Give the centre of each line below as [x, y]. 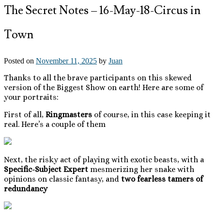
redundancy [26, 188]
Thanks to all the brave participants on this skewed [98, 77]
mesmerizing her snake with [141, 169]
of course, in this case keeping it [151, 114]
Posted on [20, 61]
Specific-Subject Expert [46, 169]
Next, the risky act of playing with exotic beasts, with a [104, 159]
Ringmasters [69, 114]
